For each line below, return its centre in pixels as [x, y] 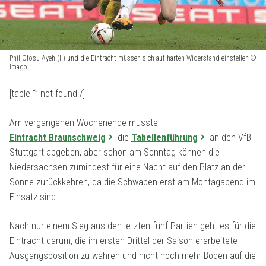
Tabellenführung [164, 138]
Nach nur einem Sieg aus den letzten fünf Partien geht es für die [133, 226]
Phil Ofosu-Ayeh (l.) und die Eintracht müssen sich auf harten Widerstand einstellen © [133, 58]
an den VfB [229, 138]
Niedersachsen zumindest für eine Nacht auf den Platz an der [127, 167]
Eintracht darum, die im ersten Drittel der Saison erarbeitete [123, 241]
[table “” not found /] [47, 94]
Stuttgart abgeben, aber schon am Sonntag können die [115, 153]
